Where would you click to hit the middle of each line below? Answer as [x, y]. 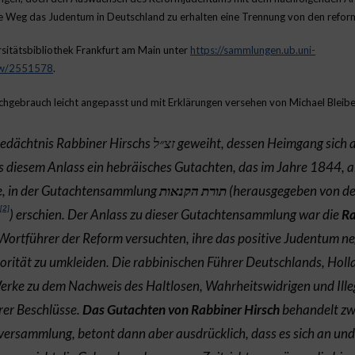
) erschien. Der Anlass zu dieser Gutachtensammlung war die [176, 214]
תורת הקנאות [193, 191]
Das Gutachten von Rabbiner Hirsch [181, 309]
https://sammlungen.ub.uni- [253, 50]
